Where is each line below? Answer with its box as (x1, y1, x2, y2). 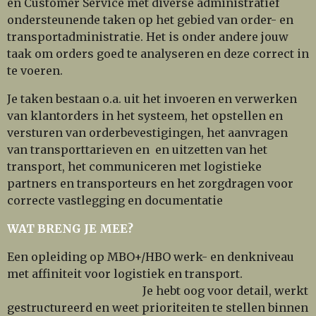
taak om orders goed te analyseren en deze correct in (7, 46, 309, 61)
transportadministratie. (7, 29, 146, 44)
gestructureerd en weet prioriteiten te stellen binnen (7, 300, 308, 315)
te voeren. (7, 63, 88, 78)
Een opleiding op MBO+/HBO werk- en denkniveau (7, 249, 294, 264)
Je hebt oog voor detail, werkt (7, 283, 308, 298)
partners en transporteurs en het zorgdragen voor (7, 176, 293, 190)
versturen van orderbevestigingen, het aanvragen (7, 125, 288, 140)
